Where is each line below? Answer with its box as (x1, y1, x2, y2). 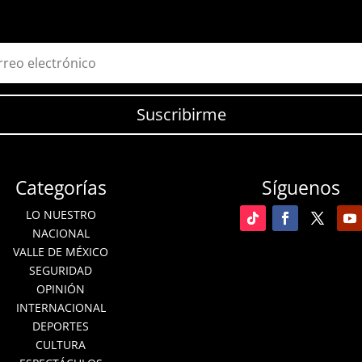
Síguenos (262, 175, 341, 201)
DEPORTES (32, 318, 90, 335)
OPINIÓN (36, 281, 86, 297)
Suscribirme (136, 103, 226, 126)
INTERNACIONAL (15, 300, 106, 316)
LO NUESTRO (25, 207, 96, 223)
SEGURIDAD (29, 263, 93, 279)
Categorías (15, 175, 107, 201)
